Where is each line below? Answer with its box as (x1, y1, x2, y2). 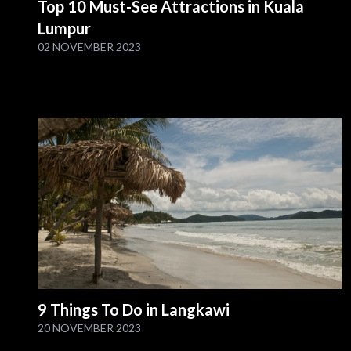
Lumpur (38, 19, 91, 38)
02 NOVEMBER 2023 (38, 40, 141, 54)
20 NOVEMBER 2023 (38, 320, 141, 335)
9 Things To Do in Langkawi (38, 299, 230, 319)
